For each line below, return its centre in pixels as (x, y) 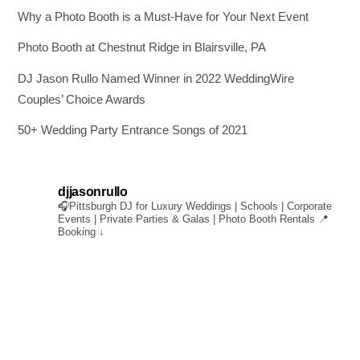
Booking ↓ (82, 232)
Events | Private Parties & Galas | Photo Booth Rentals (187, 219)
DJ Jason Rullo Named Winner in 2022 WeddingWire (156, 78)
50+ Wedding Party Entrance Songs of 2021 (133, 129)
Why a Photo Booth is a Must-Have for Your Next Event (164, 17)
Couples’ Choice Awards (82, 99)
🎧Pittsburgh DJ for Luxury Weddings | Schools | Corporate (195, 207)
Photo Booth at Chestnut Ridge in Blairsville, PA (142, 47)
